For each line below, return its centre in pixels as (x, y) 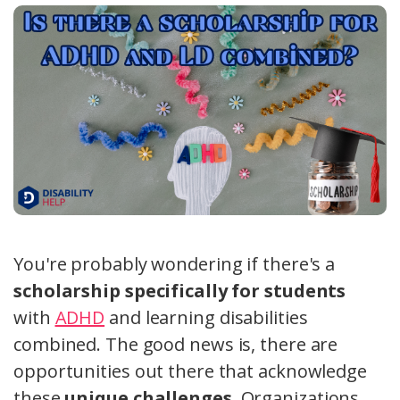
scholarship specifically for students (180, 291)
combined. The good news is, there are (176, 345)
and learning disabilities (206, 318)
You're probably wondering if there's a (175, 264)
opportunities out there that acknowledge (190, 371)
